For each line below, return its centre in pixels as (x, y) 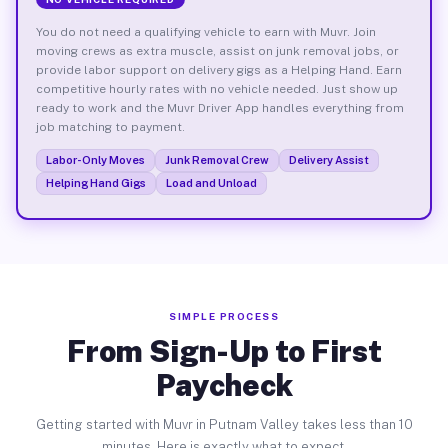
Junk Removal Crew (216, 159)
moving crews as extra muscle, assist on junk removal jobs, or (217, 50)
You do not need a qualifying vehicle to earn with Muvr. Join (205, 31)
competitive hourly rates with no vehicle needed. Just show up (216, 88)
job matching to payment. (110, 126)
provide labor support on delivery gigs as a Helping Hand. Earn (218, 69)
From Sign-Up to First (224, 351)
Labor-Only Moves (95, 159)
